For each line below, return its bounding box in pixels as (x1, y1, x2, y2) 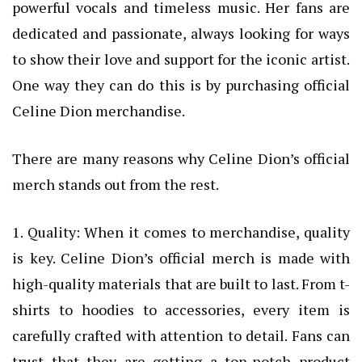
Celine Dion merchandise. (12, 101, 185, 121)
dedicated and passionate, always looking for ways (12, 23, 350, 44)
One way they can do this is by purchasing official (12, 75, 350, 95)
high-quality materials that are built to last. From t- (12, 274, 350, 294)
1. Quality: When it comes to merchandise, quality (12, 222, 350, 242)
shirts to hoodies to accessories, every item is (12, 300, 350, 320)
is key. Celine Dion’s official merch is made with (12, 248, 350, 268)
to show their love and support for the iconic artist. (12, 49, 350, 69)
